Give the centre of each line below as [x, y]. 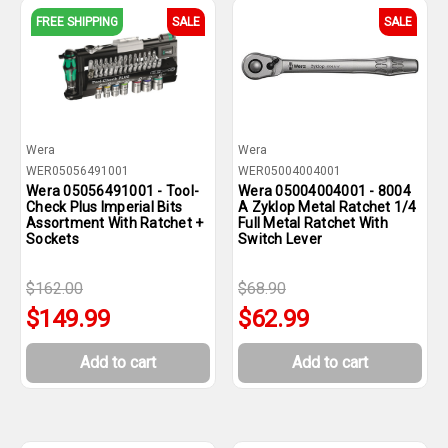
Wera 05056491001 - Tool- [112, 191]
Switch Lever [280, 239]
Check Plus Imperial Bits [104, 207]
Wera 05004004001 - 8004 [324, 191]
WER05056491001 [77, 171]
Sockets [52, 239]
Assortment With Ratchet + [115, 223]
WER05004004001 [289, 171]
